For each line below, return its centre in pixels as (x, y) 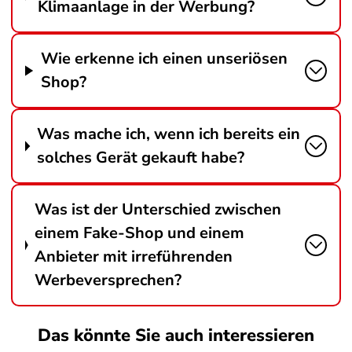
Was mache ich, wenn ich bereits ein (169, 134)
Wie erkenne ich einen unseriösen (164, 59)
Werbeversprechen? (108, 280)
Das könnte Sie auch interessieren (176, 335)
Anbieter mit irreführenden (134, 257)
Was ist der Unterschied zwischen (158, 209)
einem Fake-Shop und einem (140, 233)
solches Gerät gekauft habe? (141, 158)
